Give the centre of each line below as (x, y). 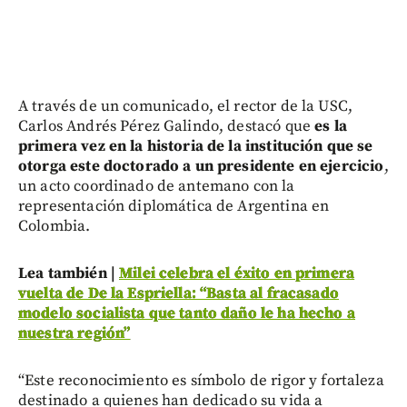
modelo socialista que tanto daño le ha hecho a (187, 313)
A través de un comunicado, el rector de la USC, (186, 106)
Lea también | (69, 273)
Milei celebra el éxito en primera (237, 273)
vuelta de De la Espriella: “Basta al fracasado (179, 293)
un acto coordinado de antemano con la (157, 186)
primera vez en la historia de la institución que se (196, 146)
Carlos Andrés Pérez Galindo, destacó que (164, 126)
